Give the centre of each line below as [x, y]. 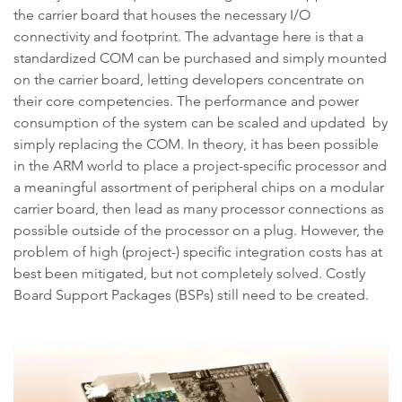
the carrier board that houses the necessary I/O [162, 15]
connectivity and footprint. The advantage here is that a [188, 36]
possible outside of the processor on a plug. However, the [199, 230]
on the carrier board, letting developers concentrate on [189, 79]
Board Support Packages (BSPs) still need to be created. [191, 295]
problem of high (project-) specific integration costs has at [198, 252]
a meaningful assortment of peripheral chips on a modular [199, 187]
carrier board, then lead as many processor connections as [199, 209]
